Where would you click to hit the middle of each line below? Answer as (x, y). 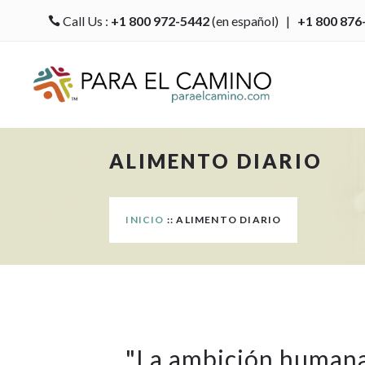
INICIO (145, 219)
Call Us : (85, 20)
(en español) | (253, 20)
